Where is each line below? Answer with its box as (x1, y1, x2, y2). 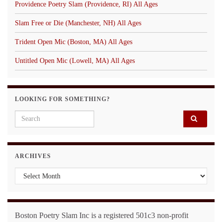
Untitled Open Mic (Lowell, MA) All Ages (15, 56, 135, 64)
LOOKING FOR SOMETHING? (15, 95, 110, 103)
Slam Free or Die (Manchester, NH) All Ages (15, 19, 141, 27)
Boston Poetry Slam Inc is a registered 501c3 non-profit (15, 211, 188, 220)
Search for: (14, 111, 52, 120)
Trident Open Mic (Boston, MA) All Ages (15, 38, 132, 46)
